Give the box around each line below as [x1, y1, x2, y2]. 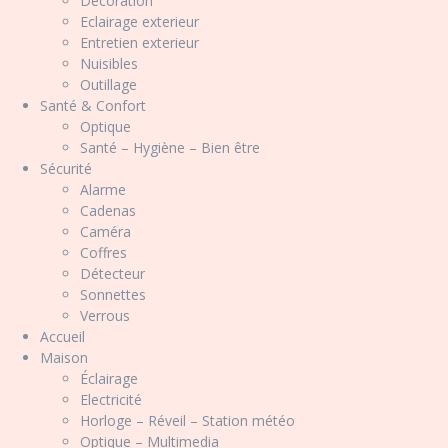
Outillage [80, 75, 137, 94]
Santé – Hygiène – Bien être [80, 138, 260, 157]
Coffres [80, 243, 127, 262]
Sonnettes [80, 285, 146, 304]
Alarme [80, 180, 126, 199]
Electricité [80, 390, 142, 409]
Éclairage [80, 369, 138, 388]
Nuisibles [80, 54, 138, 73]
